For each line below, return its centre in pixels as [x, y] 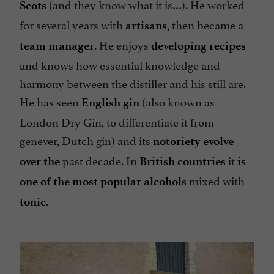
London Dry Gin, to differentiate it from [117, 121]
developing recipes [198, 46]
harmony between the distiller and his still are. [133, 83]
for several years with [72, 24]
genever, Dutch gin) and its [86, 140]
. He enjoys [123, 44]
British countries [183, 161]
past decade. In [100, 160]
